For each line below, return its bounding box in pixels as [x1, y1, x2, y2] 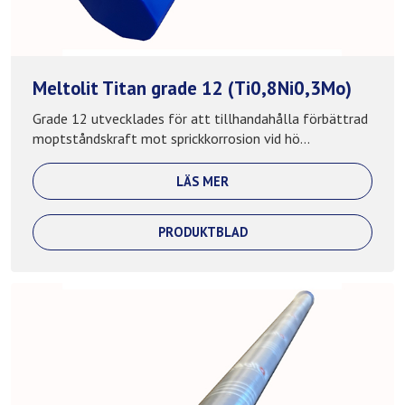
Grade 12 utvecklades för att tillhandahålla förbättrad [33, 109, 368, 128]
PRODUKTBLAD [157, 223, 248, 241]
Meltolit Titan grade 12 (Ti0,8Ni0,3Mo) [33, 75, 352, 100]
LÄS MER [176, 172, 229, 190]
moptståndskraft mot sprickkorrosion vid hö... [33, 129, 310, 148]
